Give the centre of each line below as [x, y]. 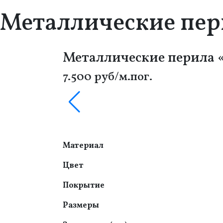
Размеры [81, 205]
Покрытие [84, 185]
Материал [83, 146]
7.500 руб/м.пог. [108, 77]
